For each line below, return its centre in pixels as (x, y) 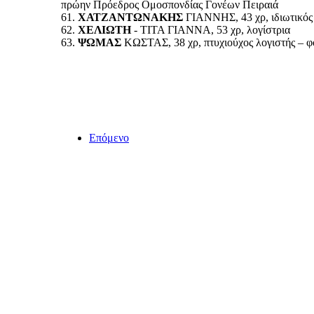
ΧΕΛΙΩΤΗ (104, 29)
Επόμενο (109, 137)
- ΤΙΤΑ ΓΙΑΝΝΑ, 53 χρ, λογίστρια (211, 29)
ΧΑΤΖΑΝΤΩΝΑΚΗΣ (130, 17)
